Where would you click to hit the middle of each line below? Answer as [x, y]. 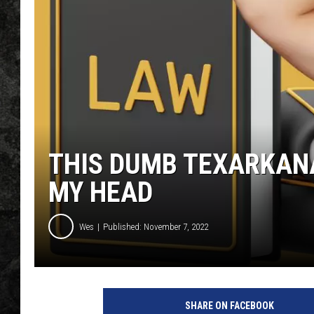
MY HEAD [101, 193]
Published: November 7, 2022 [156, 226]
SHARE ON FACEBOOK [229, 306]
